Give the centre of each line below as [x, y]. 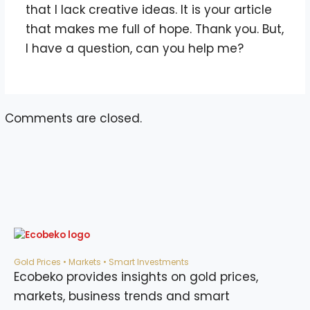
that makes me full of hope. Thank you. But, [154, 29]
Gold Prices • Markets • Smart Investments [101, 262]
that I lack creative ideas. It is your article [148, 10]
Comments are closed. [74, 118]
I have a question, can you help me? [134, 49]
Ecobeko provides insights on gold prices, [136, 277]
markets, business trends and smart [122, 296]
